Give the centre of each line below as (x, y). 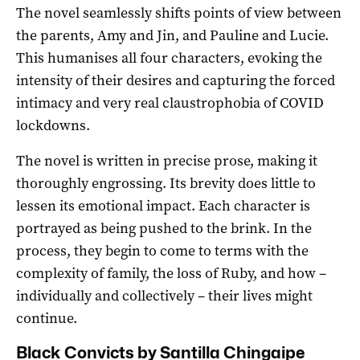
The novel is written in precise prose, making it (167, 161)
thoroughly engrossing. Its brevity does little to (166, 184)
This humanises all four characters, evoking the (169, 58)
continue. (47, 319)
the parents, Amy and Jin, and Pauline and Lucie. (172, 36)
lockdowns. (53, 126)
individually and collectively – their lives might (164, 296)
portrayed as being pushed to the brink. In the (164, 229)
